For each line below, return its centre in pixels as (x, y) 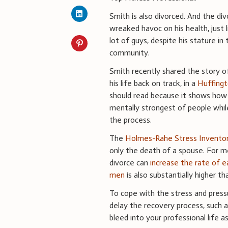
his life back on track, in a (154, 83)
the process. (131, 120)
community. (130, 52)
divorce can (130, 162)
